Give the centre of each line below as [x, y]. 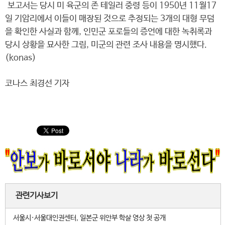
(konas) [21, 58]
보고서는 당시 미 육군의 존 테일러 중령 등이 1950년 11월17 [111, 6]
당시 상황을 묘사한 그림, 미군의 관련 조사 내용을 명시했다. [106, 45]
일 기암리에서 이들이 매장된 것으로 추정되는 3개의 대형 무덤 [110, 19]
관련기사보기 [37, 196]
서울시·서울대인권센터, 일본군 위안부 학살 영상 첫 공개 [89, 218]
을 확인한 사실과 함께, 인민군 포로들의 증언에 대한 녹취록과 [108, 32]
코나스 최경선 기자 [37, 84]
